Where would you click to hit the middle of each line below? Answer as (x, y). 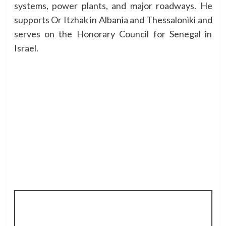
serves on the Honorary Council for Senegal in (113, 34)
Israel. (26, 48)
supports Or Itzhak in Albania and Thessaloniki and (113, 19)
